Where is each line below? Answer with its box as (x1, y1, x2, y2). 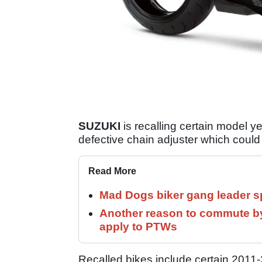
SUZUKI (78, 119, 120, 132)
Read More (88, 166, 136, 176)
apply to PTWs (99, 220, 177, 233)
